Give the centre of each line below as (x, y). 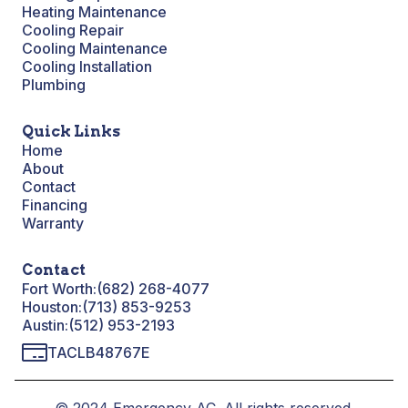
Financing (55, 205)
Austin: (45, 326)
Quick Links (71, 132)
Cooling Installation (87, 67)
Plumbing (54, 85)
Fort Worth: (59, 289)
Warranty (53, 224)
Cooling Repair (73, 31)
